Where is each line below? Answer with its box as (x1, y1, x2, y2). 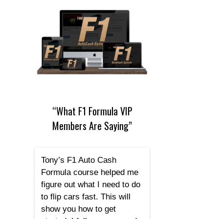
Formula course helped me (41, 167, 138, 177)
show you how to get (41, 204, 116, 214)
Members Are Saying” (52, 118, 132, 133)
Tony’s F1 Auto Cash (41, 155, 116, 165)
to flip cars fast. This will (41, 192, 131, 201)
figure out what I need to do (41, 179, 140, 189)
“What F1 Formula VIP (52, 104, 132, 119)
